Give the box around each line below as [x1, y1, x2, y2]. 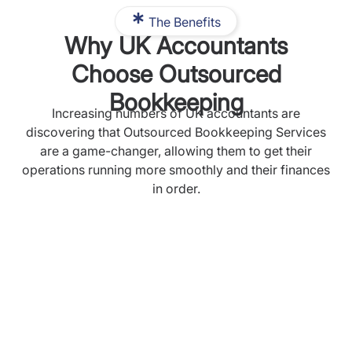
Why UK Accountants [64, 31, 288, 60]
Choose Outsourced [71, 60, 281, 88]
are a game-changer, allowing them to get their [40, 143, 312, 159]
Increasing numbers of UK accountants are [52, 105, 300, 121]
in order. [152, 181, 200, 196]
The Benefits [148, 14, 222, 30]
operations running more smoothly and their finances [22, 162, 330, 178]
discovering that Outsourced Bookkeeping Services [26, 124, 326, 140]
